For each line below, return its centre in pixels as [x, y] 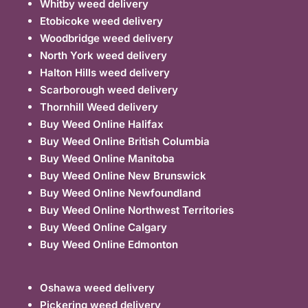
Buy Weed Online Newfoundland [121, 193]
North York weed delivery [104, 56]
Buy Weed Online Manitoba [108, 159]
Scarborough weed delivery [109, 90]
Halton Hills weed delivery [105, 73]
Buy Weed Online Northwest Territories [137, 210]
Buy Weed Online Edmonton [109, 245]
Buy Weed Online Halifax [102, 124]
